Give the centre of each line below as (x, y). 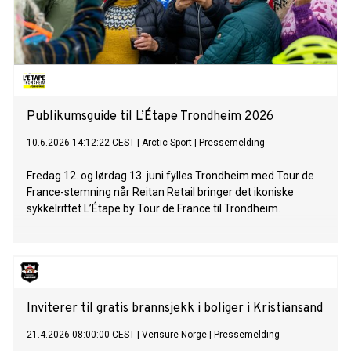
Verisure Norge (174, 335)
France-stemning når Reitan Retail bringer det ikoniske (160, 192)
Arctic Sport (167, 143)
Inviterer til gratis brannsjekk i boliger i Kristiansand (175, 309)
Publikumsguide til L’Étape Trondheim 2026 (150, 117)
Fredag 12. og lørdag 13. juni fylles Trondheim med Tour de (170, 176)
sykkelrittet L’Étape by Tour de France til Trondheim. (154, 209)
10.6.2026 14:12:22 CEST (81, 143)
